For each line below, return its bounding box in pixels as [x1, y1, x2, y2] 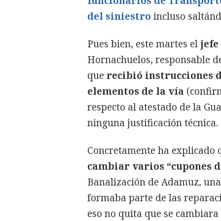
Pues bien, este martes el [87, 37, 200, 50]
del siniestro [87, 9, 151, 23]
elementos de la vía [87, 84, 184, 98]
